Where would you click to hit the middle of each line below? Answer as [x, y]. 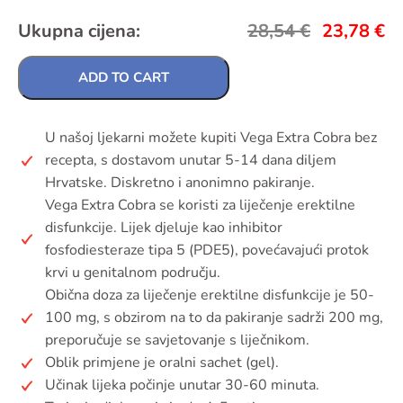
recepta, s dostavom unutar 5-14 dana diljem [191, 160]
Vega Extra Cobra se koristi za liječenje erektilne [200, 205]
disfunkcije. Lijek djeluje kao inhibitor [164, 228]
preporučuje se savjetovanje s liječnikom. [177, 340]
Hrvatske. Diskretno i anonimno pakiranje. [180, 183]
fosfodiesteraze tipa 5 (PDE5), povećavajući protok [207, 250]
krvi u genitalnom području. [133, 273]
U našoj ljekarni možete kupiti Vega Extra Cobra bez [211, 138]
